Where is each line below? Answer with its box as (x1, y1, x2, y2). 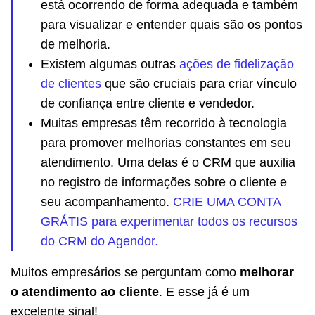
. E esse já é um (159, 284, 250, 299)
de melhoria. (41, 37, 110, 51)
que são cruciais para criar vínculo (101, 76, 297, 91)
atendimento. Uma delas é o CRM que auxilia (41, 155, 295, 169)
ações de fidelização (179, 56, 294, 71)
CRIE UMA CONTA (173, 194, 281, 209)
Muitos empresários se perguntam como (11, 264, 240, 279)
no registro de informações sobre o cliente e (41, 174, 287, 189)
